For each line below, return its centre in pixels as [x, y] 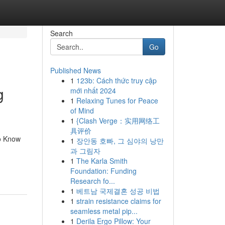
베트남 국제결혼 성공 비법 [118, 191]
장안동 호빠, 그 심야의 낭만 [120, 141]
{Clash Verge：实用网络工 [118, 121]
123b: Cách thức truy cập [116, 80]
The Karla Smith [102, 161]
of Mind [82, 110]
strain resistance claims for [119, 201]
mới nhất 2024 [93, 90]
